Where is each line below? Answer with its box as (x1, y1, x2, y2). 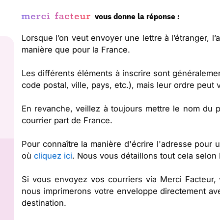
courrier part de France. (22, 115, 112, 125)
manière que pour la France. (22, 45, 130, 55)
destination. (22, 198, 66, 208)
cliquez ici (34, 151, 72, 161)
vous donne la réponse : (95, 12, 180, 21)
